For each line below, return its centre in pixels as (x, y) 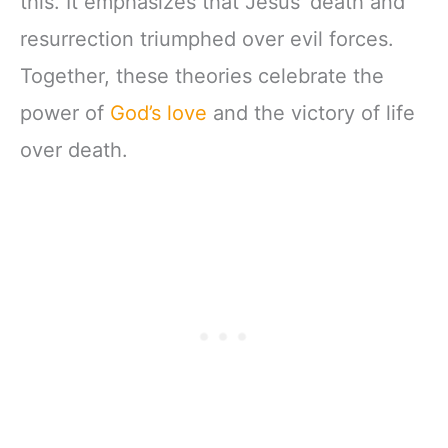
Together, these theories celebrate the (202, 76)
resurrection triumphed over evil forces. (207, 39)
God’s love (158, 113)
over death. (74, 150)
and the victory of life (311, 113)
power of (65, 113)
